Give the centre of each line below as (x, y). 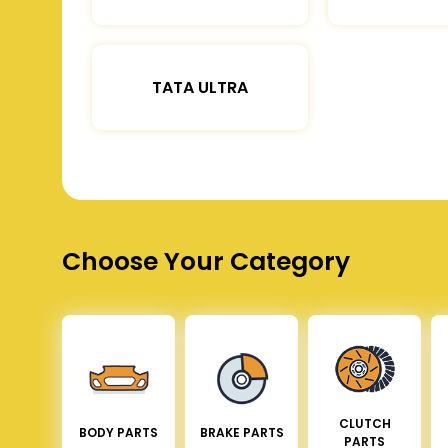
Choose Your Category (206, 261)
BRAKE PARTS (241, 432)
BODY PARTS (118, 432)
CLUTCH (364, 423)
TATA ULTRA (200, 87)
